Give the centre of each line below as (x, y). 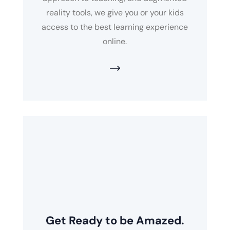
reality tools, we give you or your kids (115, 13)
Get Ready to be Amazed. (115, 221)
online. (115, 42)
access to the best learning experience (115, 27)
